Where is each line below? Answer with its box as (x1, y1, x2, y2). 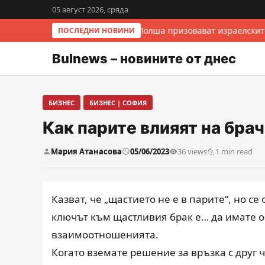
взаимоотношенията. (51, 228, 159, 241)
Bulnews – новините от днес (52, 51, 236, 66)
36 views (177, 146, 207, 157)
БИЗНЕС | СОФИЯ (89, 98, 147, 107)
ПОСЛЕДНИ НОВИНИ (58, 25, 135, 35)
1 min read (215, 146, 253, 157)
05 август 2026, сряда (52, 4, 128, 15)
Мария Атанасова (51, 146, 122, 157)
